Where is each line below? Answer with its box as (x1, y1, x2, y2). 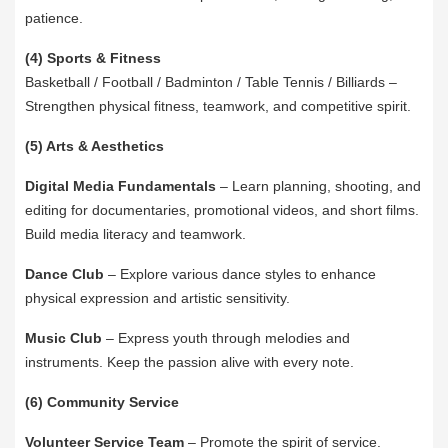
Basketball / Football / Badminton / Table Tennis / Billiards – (25, 74, 397, 91)
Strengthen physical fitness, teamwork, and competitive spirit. (25, 98, 411, 115)
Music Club (25, 330, 102, 347)
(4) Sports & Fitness (25, 50, 161, 67)
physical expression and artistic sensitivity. (25, 290, 290, 307)
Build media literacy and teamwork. (25, 226, 246, 243)
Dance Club (25, 266, 104, 283)
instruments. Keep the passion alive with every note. (25, 354, 354, 371)
